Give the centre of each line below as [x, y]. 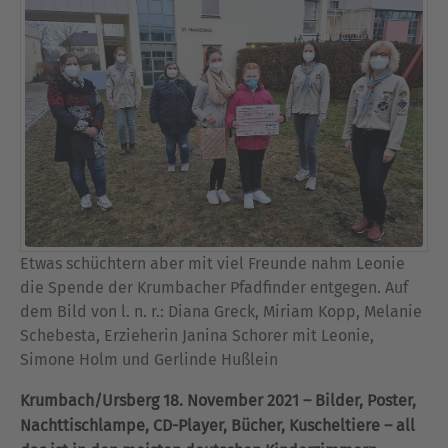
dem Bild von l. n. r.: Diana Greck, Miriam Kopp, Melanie [221, 311]
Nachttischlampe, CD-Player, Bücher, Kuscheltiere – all [217, 425]
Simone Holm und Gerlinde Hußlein [149, 359]
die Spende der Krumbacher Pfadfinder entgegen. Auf [214, 287]
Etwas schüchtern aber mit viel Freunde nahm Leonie [212, 263]
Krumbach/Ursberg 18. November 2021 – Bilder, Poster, [218, 400]
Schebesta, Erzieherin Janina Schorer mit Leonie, [197, 335]
